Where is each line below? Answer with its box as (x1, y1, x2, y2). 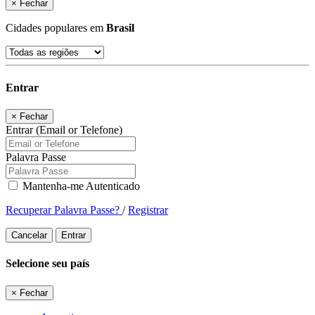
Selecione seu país (6, 257, 89, 270)
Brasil (106, 22, 134, 34)
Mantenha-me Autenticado (20, 179, 140, 192)
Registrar (128, 203, 168, 216)
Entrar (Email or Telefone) (6, 123, 122, 136)
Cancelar (11, 229, 47, 240)
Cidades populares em (6, 22, 106, 34)
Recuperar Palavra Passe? (6, 203, 122, 216)
